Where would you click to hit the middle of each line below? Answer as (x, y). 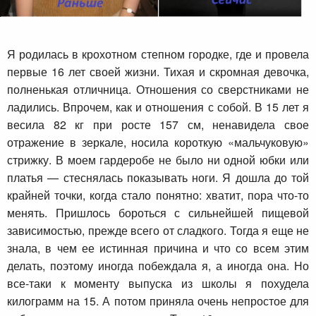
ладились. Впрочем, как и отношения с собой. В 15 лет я (158, 107)
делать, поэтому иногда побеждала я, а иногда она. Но (158, 265)
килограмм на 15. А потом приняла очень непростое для (158, 300)
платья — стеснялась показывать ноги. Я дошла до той (158, 177)
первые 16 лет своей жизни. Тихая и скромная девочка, (158, 71)
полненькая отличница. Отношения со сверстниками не (158, 89)
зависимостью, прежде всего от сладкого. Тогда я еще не (158, 230)
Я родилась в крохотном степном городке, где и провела (158, 54)
